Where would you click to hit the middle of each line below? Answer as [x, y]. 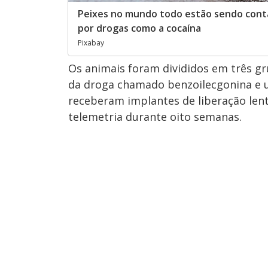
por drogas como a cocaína [139, 28]
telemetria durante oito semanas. [155, 117]
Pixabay [91, 43]
